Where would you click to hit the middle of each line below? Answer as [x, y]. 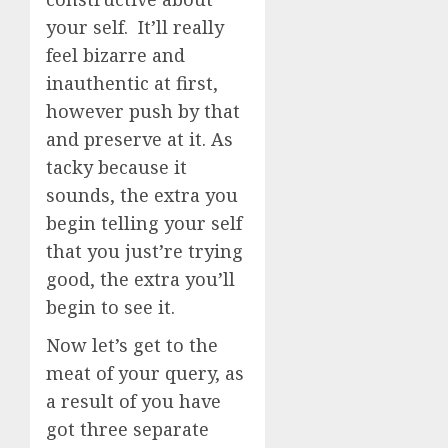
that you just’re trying [144, 251]
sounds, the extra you [142, 195]
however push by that [143, 111]
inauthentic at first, [132, 83]
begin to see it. [113, 307]
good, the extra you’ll [140, 279]
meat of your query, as [145, 373]
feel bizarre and [115, 55]
